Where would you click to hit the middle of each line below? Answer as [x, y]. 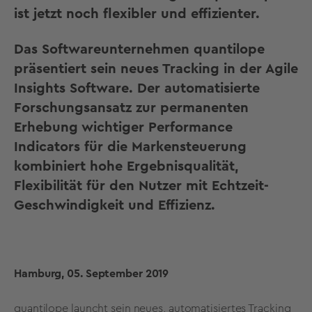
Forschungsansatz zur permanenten [131, 108]
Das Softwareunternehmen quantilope [139, 49]
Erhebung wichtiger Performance [123, 127]
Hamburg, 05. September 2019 [92, 274]
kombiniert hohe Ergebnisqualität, [126, 166]
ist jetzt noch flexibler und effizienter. [137, 14]
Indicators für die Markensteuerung [130, 147]
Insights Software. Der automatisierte [137, 88]
